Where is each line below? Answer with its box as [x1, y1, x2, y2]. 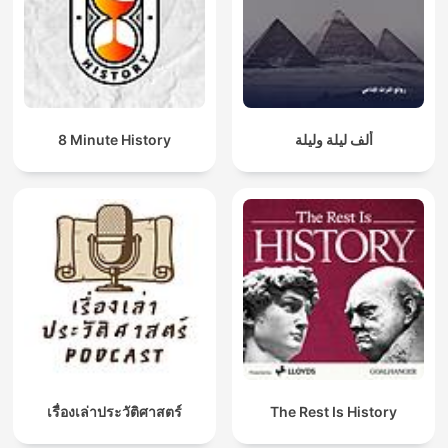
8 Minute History [58, 131, 171, 149]
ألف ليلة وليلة [294, 131, 373, 149]
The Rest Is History [270, 403, 397, 421]
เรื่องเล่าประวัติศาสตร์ [47, 403, 182, 421]
